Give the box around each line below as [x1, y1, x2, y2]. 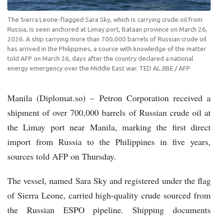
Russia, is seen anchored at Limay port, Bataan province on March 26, [7, 25, 207, 34]
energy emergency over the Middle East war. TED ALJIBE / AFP [7, 64, 190, 73]
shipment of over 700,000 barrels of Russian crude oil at [7, 107, 211, 119]
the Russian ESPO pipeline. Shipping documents [7, 204, 211, 216]
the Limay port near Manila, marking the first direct [7, 121, 211, 133]
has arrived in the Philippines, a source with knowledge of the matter [7, 45, 206, 53]
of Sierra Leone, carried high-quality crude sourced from [7, 189, 211, 201]
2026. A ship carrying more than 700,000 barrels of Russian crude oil [7, 35, 206, 43]
